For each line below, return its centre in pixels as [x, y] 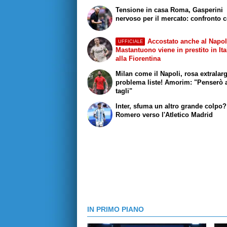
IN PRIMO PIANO [116, 209]
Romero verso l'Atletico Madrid [164, 115]
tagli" [124, 91]
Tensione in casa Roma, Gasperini [169, 10]
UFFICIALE [130, 41]
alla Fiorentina [138, 59]
